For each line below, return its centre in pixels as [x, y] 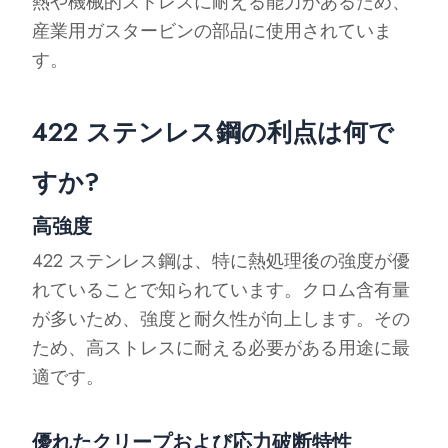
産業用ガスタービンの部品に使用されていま [212, 31]
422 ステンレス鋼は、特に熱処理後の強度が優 [221, 260]
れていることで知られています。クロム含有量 [221, 289]
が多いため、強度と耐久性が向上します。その [221, 318]
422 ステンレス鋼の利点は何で [213, 131]
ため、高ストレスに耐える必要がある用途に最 [221, 347]
